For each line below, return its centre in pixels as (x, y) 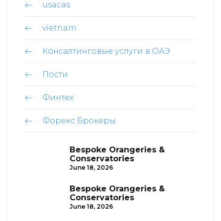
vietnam (59, 28)
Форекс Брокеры (79, 120)
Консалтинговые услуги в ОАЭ (106, 51)
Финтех (58, 97)
